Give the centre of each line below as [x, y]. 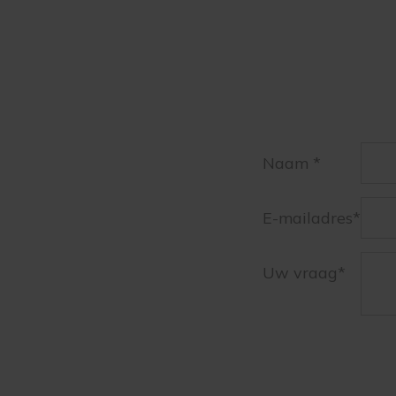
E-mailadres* [311, 217]
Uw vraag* [304, 272]
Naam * [291, 163]
